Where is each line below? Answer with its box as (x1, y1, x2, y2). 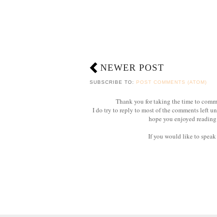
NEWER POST (100, 62, 164, 73)
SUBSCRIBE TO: (90, 79, 136, 85)
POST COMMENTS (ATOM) (136, 79, 207, 85)
